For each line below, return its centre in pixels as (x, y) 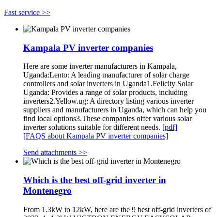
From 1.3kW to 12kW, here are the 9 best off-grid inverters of (117, 209)
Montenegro (47, 191)
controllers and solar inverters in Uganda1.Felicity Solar (108, 84)
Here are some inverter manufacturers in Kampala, (100, 66)
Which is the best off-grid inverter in (95, 180)
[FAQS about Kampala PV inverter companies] (96, 136)
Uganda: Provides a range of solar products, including (105, 93)
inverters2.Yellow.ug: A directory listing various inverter (108, 101)
